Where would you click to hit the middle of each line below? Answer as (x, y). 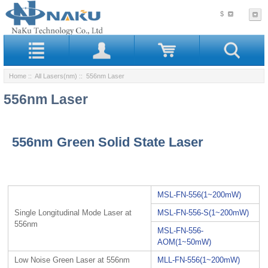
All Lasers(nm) (56, 76)
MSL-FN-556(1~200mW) (200, 194)
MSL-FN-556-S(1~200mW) (203, 212)
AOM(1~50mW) (185, 242)
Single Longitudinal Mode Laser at (73, 212)
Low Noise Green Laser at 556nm (72, 260)
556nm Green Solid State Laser (108, 142)
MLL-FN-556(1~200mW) (199, 260)
